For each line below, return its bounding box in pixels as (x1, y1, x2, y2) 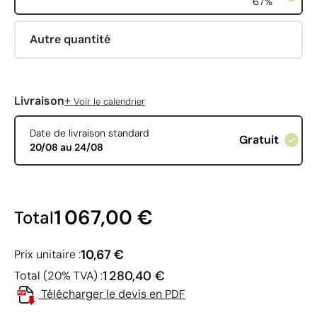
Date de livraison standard (29, 127, 149, 140)
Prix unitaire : (14, 246, 81, 262)
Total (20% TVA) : (14, 267, 103, 283)
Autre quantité (29, 31, 110, 47)
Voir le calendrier (71, 95, 145, 108)
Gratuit (238, 132, 279, 148)
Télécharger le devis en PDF (41, 286, 185, 301)
